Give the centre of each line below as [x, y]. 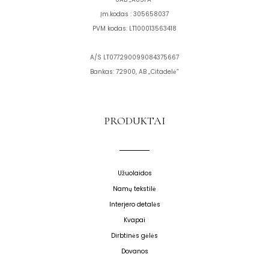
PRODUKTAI [134, 120]
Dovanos [134, 252]
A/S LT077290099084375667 [134, 58]
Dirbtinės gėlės [134, 236]
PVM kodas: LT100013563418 [134, 29]
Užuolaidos [134, 174]
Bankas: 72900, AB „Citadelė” [134, 72]
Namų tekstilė [134, 189]
